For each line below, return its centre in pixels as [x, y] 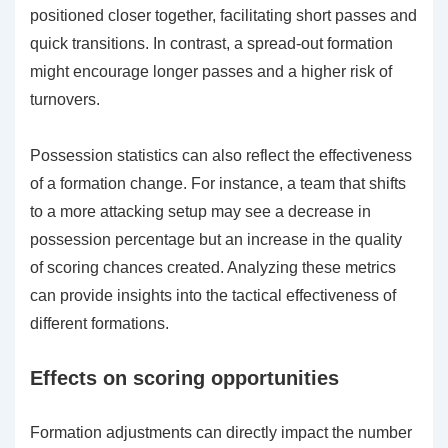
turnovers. [65, 100]
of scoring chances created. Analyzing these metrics [213, 268]
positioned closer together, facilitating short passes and [223, 16]
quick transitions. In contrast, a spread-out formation [211, 44]
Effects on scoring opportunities [184, 378]
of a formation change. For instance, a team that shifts [218, 184]
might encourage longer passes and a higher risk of [211, 72]
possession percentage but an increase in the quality [216, 240]
